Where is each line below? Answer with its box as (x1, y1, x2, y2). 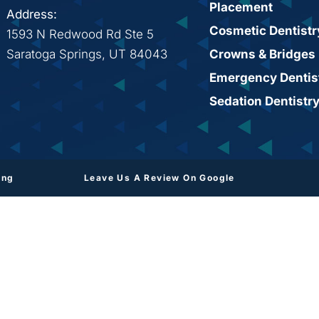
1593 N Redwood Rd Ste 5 (6, 27, 154, 41)
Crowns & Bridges (209, 47, 315, 61)
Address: (6, 7, 57, 21)
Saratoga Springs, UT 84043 (6, 47, 167, 61)
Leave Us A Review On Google (84, 172, 235, 183)
